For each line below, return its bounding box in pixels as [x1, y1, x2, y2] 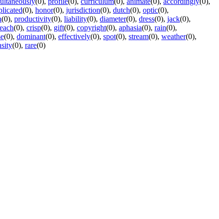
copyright [77, 23, 106, 32]
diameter [100, 14, 126, 23]
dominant [17, 32, 45, 41]
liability [64, 14, 87, 23]
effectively [58, 32, 90, 41]
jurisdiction [66, 5, 100, 14]
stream [129, 32, 149, 41]
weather [161, 32, 186, 41]
